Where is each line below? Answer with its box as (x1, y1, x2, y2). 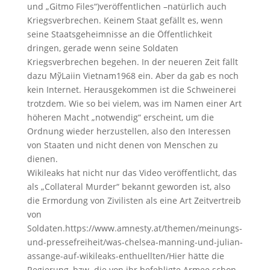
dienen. (27, 152, 58, 165)
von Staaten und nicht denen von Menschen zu (27, 139, 218, 151)
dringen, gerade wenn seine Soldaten (27, 42, 178, 54)
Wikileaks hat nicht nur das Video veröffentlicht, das (27, 166, 237, 178)
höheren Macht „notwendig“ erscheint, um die (27, 111, 214, 123)
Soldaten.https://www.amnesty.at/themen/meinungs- (27, 222, 242, 234)
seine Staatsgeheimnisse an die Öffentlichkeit (27, 28, 212, 40)
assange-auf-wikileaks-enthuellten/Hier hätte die (27, 250, 224, 262)
